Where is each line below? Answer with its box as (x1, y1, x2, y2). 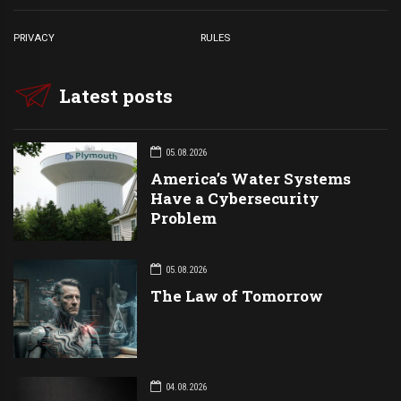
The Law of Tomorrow (149, 286, 323, 307)
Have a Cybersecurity (149, 188, 320, 209)
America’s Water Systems (149, 168, 351, 190)
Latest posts (59, 82, 174, 108)
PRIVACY (13, 30, 55, 44)
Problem (149, 208, 217, 229)
